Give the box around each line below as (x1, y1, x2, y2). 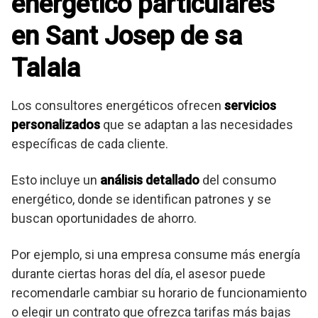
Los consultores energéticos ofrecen (11, 98, 224, 114)
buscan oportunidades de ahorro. (11, 211, 197, 226)
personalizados (11, 117, 100, 133)
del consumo (199, 172, 276, 188)
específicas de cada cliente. (11, 136, 168, 152)
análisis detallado (100, 172, 199, 188)
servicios (224, 98, 276, 114)
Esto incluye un (11, 172, 100, 188)
